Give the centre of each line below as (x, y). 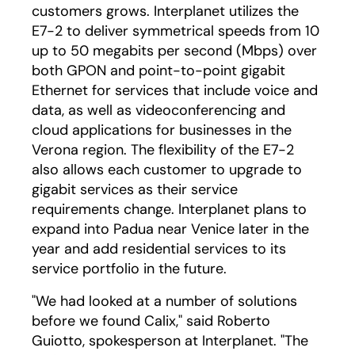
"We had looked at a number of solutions (164, 301)
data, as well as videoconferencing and (158, 110)
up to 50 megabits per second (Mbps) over (174, 51)
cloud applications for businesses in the (162, 130)
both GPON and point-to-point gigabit (158, 71)
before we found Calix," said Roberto (151, 321)
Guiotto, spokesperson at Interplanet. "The (170, 341)
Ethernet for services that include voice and (175, 90)
